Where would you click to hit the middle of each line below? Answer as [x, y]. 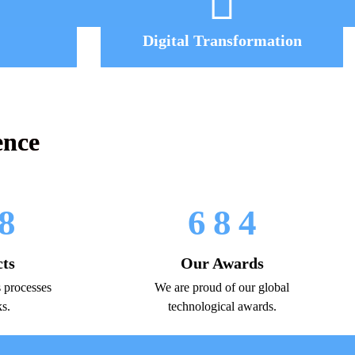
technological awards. [222, 306]
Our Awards [222, 263]
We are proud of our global [222, 287]
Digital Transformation [222, 40]
